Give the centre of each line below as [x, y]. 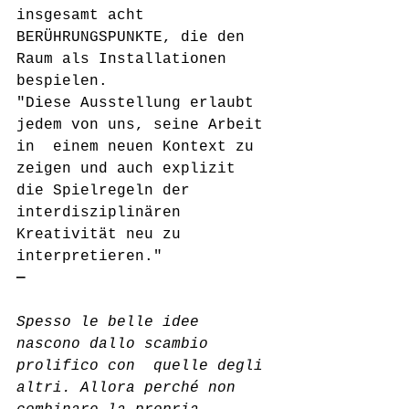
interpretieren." [89, 257]
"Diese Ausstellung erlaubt [140, 103]
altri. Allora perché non [131, 388]
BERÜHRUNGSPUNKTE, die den [135, 37]
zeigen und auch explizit [131, 169]
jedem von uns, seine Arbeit [144, 125]
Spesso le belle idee [112, 322]
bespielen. [62, 81]
